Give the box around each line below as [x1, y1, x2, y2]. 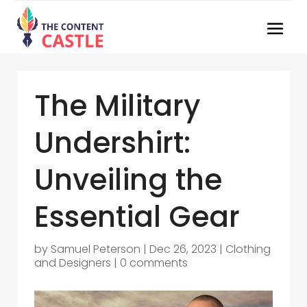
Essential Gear [34, 197, 240, 237]
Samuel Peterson [51, 241, 140, 257]
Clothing [225, 241, 271, 257]
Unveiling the [34, 160, 222, 200]
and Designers [34, 255, 111, 271]
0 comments [120, 255, 188, 271]
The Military [34, 86, 200, 126]
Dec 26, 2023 [149, 241, 217, 257]
